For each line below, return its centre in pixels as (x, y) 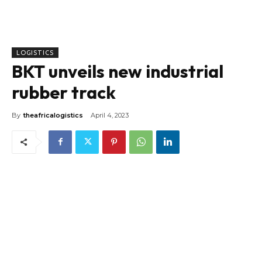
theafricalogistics (53, 115)
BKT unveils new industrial (118, 71)
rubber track (64, 92)
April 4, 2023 (110, 115)
